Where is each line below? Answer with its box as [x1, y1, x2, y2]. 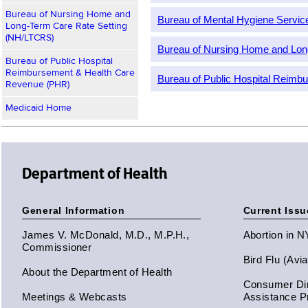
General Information [22, 205, 125, 216]
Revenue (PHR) [5, 80, 69, 89]
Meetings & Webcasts [22, 291, 127, 302]
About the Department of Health [22, 266, 173, 278]
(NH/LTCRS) [5, 33, 54, 43]
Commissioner [22, 241, 92, 253]
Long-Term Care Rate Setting [5, 21, 127, 31]
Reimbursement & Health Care [5, 68, 135, 78]
